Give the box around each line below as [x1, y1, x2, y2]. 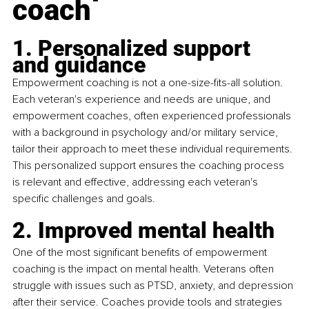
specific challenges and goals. [12, 192, 155, 206]
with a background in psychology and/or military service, [12, 126, 281, 140]
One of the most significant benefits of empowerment [12, 246, 270, 260]
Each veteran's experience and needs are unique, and [12, 92, 273, 107]
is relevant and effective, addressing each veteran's [12, 175, 261, 190]
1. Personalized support [12, 35, 256, 62]
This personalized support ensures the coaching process [12, 159, 287, 173]
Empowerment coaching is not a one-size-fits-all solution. [12, 76, 286, 90]
